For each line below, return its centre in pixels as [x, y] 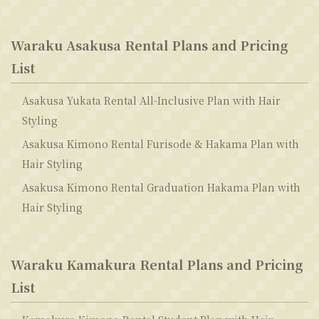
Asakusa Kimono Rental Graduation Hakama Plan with [161, 187]
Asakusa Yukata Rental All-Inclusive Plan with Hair [151, 100]
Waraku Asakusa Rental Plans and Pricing [149, 45]
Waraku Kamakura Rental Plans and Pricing [157, 264]
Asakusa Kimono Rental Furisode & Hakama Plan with [161, 143]
